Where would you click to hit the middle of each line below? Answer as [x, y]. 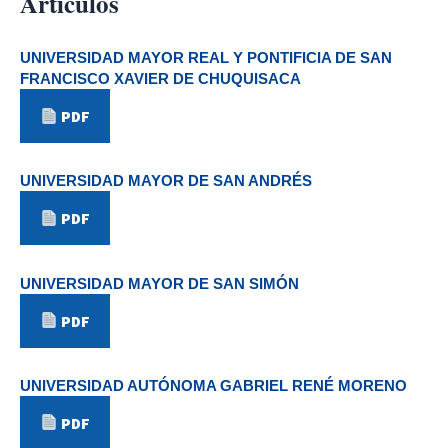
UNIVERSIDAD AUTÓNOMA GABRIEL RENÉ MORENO [213, 385]
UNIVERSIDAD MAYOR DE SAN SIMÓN [159, 283]
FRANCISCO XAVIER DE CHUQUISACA [160, 79]
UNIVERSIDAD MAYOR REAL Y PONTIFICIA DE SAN [206, 58]
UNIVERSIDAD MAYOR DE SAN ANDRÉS [166, 181]
